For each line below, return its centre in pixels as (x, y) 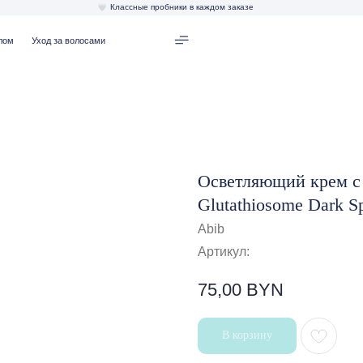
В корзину (247, 335)
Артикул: (224, 252)
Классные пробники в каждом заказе (123, 6)
